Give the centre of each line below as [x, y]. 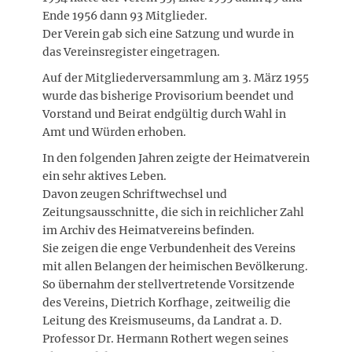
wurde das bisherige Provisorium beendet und [168, 95]
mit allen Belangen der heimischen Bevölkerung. [175, 266]
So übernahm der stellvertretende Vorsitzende [169, 284]
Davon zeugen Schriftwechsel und [135, 194]
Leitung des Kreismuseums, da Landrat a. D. [162, 320]
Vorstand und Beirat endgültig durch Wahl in [164, 114]
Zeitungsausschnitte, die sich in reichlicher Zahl [173, 212]
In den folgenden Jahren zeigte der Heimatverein [176, 158]
